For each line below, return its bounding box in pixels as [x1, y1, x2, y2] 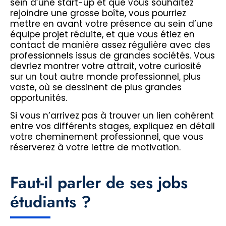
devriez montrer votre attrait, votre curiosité [10, 60, 201, 72]
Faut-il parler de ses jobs [10, 171, 188, 195]
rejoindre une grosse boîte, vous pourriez [10, 7, 186, 19]
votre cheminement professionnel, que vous [10, 131, 203, 143]
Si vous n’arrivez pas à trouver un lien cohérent [10, 109, 214, 122]
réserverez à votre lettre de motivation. [10, 141, 181, 154]
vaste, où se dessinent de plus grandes [10, 81, 182, 93]
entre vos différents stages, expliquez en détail [10, 120, 215, 133]
